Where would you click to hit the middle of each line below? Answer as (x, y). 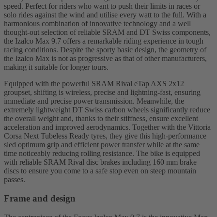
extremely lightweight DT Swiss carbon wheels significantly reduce (107, 110)
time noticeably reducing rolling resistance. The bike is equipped (102, 154)
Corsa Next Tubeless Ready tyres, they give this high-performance (105, 136)
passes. (15, 180)
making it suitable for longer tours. (56, 67)
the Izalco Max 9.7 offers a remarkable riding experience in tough (104, 41)
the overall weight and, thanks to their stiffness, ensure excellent (101, 119)
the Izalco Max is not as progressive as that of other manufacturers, (105, 59)
